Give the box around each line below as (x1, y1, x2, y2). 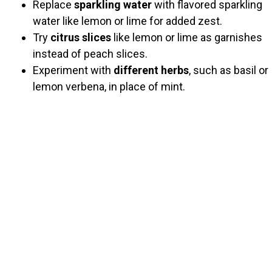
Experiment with (33, 63, 114, 76)
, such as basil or (189, 63, 268, 76)
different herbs (114, 63, 189, 76)
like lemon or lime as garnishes (111, 30, 262, 44)
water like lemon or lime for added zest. (33, 14, 222, 27)
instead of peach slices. (33, 47, 148, 60)
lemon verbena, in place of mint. (33, 80, 185, 93)
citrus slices (50, 30, 111, 44)
